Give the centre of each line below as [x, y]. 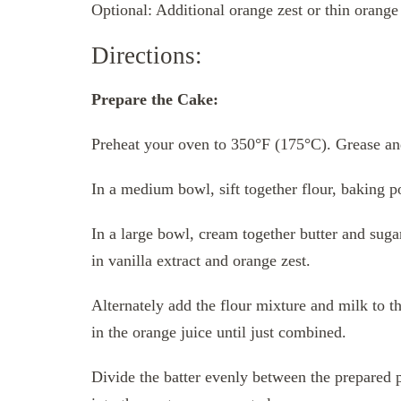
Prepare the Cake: [155, 99]
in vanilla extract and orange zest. [201, 260]
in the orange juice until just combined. [219, 332]
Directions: [147, 55]
